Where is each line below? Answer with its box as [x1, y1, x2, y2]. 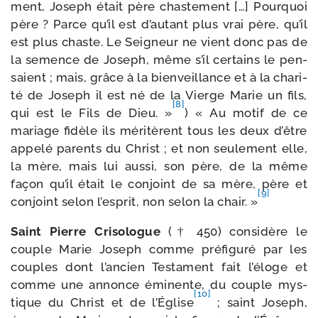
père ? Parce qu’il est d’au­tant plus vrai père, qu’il [11, 17, 307, 31]
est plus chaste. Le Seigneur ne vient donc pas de [11, 35, 307, 49]
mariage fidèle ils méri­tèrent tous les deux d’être [11, 124, 307, 138]
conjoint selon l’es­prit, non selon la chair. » [11, 194, 258, 209]
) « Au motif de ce [185, 106, 308, 120]
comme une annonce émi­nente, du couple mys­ [11, 278, 307, 292]
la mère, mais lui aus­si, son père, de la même [11, 159, 307, 173]
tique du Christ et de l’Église [11, 295, 194, 309]
